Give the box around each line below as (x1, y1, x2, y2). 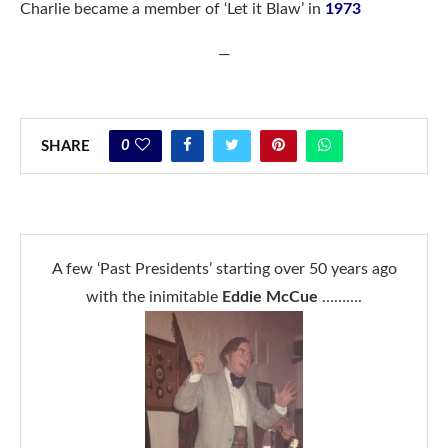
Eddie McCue (222, 288, 318, 305)
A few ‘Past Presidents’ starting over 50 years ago (51, 260, 397, 277)
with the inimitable (86, 288, 222, 305)
